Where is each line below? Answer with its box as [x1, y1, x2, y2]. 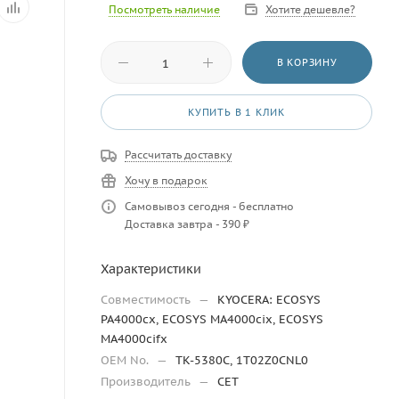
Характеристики [101, 261, 201, 277]
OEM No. [101, 353, 152, 368]
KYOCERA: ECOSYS [217, 292, 321, 307]
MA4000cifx [101, 331, 167, 346]
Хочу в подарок [125, 174, 208, 187]
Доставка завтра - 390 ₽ [125, 217, 249, 231]
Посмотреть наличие [109, 3, 220, 16]
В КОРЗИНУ [276, 56, 338, 69]
